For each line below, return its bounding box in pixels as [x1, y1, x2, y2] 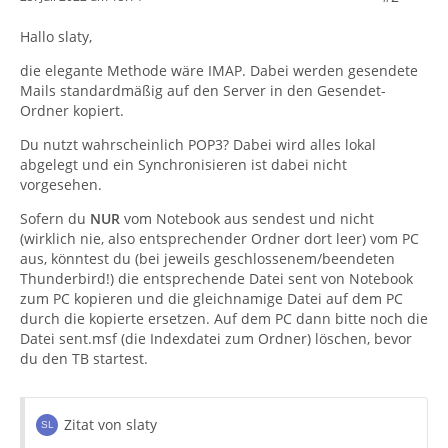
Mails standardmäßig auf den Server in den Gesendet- [20, 80, 386, 100]
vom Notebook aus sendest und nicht [120, 208, 374, 228]
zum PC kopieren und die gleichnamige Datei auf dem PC [20, 288, 403, 308]
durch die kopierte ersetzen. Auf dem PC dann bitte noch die [20, 308, 428, 328]
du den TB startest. [20, 348, 148, 368]
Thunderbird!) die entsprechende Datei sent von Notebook [20, 268, 413, 288]
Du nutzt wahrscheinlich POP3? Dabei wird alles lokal [20, 134, 376, 154]
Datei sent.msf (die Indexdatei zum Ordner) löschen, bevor [20, 328, 412, 348]
